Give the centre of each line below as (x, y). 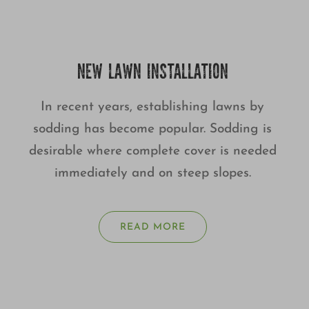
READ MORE (152, 228)
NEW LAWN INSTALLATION (152, 74)
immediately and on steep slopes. (152, 174)
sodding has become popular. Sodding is (153, 130)
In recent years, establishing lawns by (153, 108)
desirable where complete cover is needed (152, 152)
